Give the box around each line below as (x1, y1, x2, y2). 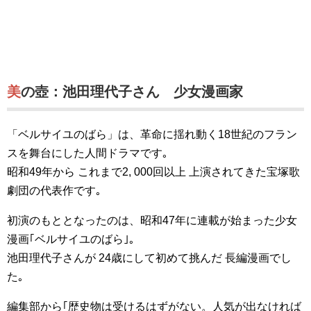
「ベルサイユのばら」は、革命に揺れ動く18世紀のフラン (7, 128, 297, 140)
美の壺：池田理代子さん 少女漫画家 (21, 84, 243, 99)
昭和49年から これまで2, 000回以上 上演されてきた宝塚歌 (7, 166, 300, 178)
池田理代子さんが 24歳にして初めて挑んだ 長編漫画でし (7, 252, 292, 264)
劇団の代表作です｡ (7, 185, 101, 196)
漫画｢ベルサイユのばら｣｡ (7, 233, 135, 245)
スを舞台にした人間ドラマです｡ (7, 147, 168, 159)
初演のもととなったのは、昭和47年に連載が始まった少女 (7, 215, 297, 226)
